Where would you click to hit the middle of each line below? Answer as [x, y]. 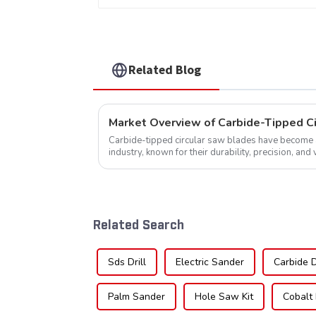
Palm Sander [136, 297]
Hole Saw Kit [224, 297]
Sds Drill [127, 262]
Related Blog [165, 70]
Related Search [139, 225]
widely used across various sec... [177, 164]
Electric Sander [210, 262]
